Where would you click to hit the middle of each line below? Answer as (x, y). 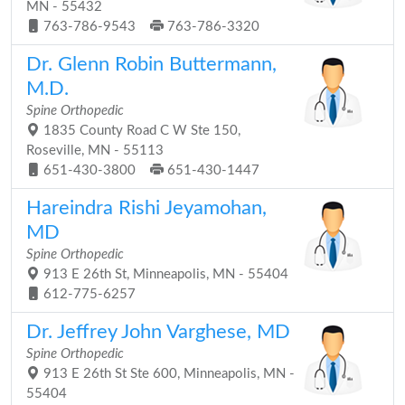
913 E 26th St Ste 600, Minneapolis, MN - (167, 374)
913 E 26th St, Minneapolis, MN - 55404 (164, 274)
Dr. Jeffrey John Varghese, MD (158, 332)
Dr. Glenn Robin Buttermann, (151, 64)
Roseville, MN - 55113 (95, 151)
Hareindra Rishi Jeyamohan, (146, 208)
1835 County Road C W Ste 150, (140, 131)
